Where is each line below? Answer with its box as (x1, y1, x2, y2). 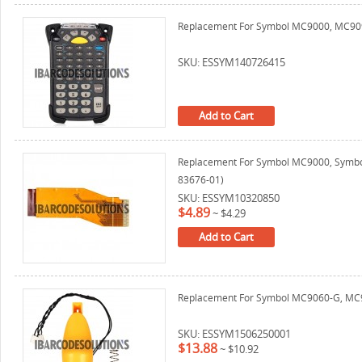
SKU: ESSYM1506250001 (178, 326, 291, 341)
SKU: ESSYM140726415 (178, 55, 285, 69)
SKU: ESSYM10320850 (178, 191, 280, 205)
